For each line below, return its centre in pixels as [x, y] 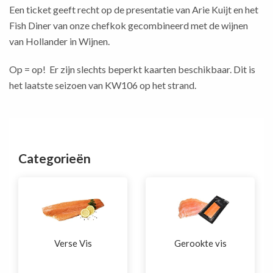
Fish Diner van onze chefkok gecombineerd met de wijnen [129, 25]
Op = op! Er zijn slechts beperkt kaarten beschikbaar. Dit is [132, 69]
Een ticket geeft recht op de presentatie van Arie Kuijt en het [134, 9]
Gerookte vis [200, 243]
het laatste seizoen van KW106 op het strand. [103, 85]
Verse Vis [73, 243]
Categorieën [55, 158]
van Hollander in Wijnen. [59, 41]
